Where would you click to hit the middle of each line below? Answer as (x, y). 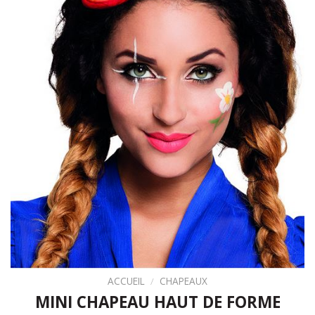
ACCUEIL (126, 281)
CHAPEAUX (184, 281)
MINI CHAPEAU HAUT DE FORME (157, 302)
